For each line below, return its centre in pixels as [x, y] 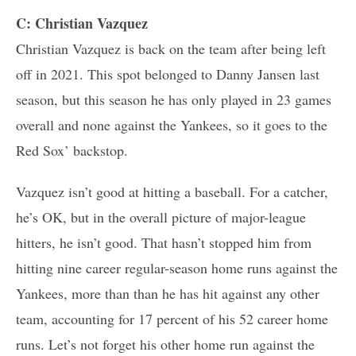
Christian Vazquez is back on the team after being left [171, 48]
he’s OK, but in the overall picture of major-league [161, 217]
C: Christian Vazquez [82, 23]
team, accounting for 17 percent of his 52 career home [172, 318]
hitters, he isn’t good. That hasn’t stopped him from [164, 242]
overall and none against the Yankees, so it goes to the [172, 124]
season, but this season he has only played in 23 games [174, 99]
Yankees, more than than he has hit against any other [168, 293]
